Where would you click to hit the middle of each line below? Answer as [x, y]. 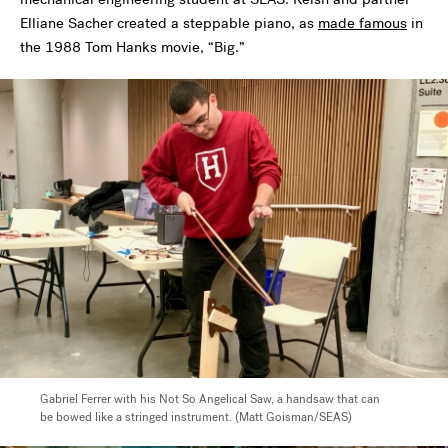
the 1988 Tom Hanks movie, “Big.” [132, 47]
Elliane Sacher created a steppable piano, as [169, 23]
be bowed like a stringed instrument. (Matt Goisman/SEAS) [196, 416]
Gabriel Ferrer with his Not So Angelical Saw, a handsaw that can [210, 398]
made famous [362, 23]
